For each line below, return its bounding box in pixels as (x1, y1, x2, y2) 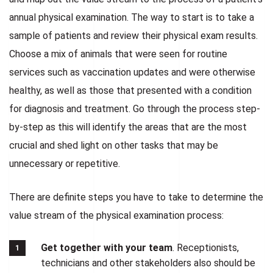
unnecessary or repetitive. (9, 157, 120, 169)
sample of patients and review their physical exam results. (9, 29, 258, 41)
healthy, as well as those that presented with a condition (9, 84, 252, 96)
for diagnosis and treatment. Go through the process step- (9, 102, 260, 115)
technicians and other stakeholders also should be (41, 257, 255, 269)
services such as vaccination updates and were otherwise (9, 66, 255, 78)
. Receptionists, (172, 241, 239, 253)
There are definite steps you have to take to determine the (9, 191, 263, 203)
